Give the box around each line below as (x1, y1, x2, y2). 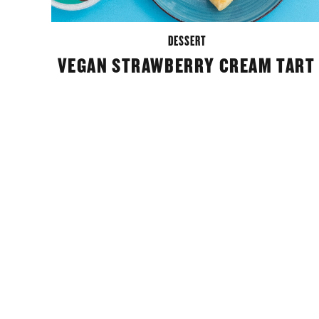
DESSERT (167, 33, 206, 48)
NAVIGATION (51, 249, 199, 287)
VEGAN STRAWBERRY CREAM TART (58, 55, 315, 78)
